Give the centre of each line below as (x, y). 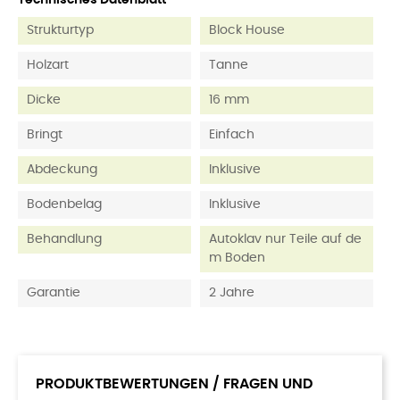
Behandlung (64, 239)
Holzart (48, 65)
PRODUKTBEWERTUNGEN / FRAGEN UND (174, 384)
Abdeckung (62, 170)
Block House (247, 30)
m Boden (237, 258)
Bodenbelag (64, 204)
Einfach (232, 135)
